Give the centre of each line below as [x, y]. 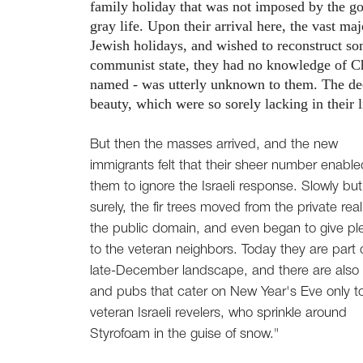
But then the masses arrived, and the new [214, 145]
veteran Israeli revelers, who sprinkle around [218, 314]
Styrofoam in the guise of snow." [184, 335]
